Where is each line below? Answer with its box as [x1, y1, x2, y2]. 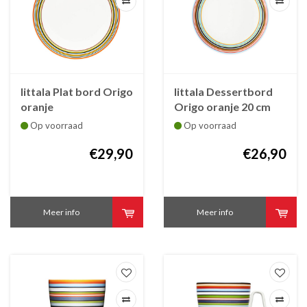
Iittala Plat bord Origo [21, 84, 133, 98]
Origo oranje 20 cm [174, 99, 271, 113]
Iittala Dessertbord [174, 84, 273, 98]
